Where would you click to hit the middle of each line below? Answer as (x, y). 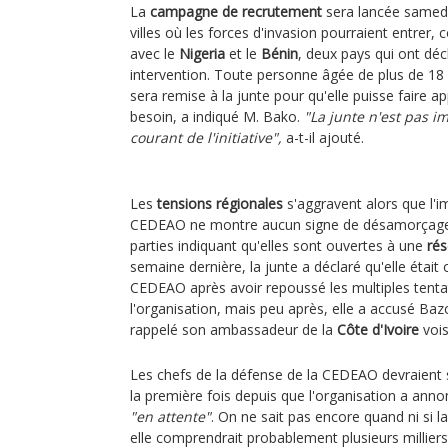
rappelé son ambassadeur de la (233, 329)
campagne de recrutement (236, 11)
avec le (154, 53)
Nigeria (202, 53)
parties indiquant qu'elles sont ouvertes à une (278, 245)
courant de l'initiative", (206, 137)
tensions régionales (220, 203)
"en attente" (170, 416)
